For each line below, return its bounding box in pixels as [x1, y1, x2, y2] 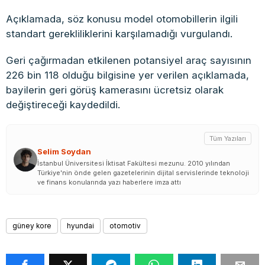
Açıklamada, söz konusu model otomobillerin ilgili [6, 13, 238, 25]
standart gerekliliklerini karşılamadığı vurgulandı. [6, 28, 232, 40]
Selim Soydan [37, 147, 91, 157]
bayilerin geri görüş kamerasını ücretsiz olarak [6, 84, 224, 96]
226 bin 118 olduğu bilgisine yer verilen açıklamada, [6, 69, 249, 82]
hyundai [67, 222, 94, 231]
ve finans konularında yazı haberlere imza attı [37, 178, 181, 187]
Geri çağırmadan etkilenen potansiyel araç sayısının [6, 54, 251, 67]
